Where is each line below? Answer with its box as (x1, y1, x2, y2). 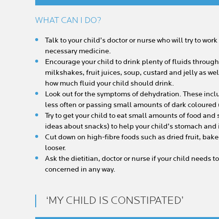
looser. (45, 143, 66, 153)
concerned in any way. (45, 165, 115, 174)
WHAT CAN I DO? (35, 15, 101, 25)
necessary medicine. (45, 46, 111, 56)
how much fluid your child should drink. (45, 79, 174, 88)
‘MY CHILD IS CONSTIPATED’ (46, 194, 184, 207)
